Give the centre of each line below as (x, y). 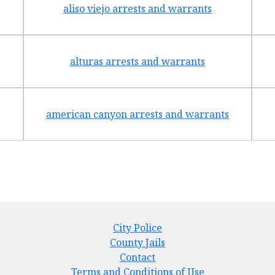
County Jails (137, 242)
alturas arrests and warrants (137, 61)
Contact (137, 257)
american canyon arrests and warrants (137, 114)
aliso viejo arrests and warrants (137, 9)
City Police (137, 228)
